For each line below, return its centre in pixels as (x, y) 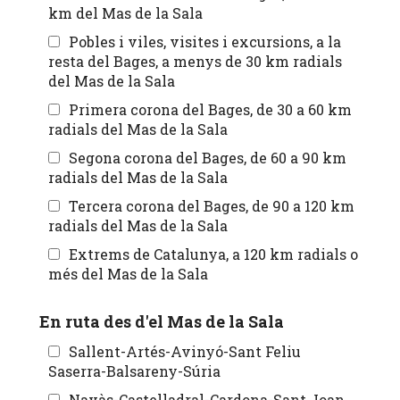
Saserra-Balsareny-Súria (134, 371)
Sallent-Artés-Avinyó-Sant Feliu (185, 352)
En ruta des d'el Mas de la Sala (162, 322)
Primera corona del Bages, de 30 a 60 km (210, 110)
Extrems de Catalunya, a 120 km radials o (213, 254)
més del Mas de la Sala (145, 274)
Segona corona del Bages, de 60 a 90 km (208, 158)
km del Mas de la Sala (125, 13)
